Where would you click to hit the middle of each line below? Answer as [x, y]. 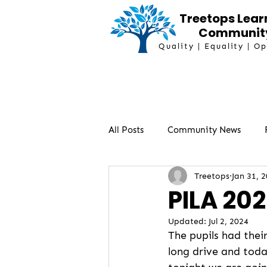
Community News [204, 130]
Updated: [188, 221]
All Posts [126, 130]
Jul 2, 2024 [229, 221]
